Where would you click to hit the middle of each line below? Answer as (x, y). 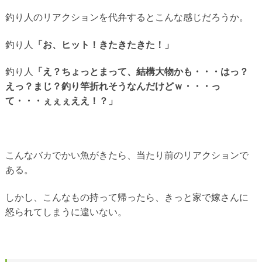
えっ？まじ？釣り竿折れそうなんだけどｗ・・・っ (113, 86)
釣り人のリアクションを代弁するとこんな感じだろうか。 (127, 17)
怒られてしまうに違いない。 (66, 212)
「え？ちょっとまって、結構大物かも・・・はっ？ (141, 72)
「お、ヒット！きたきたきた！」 (103, 44)
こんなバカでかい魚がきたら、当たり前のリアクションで (127, 155)
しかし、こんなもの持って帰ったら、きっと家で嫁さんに (127, 197)
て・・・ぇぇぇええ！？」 (61, 101)
